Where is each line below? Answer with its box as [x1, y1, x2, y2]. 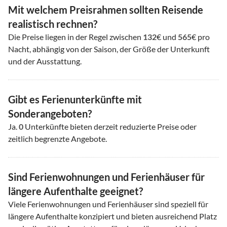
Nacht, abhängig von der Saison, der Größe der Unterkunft [8, 44, 210, 54]
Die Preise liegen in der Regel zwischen [8, 31, 143, 42]
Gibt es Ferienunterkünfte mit [8, 93, 142, 105]
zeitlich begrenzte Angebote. [8, 133, 107, 143]
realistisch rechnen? [8, 17, 97, 30]
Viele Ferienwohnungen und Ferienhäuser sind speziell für [8, 199, 208, 209]
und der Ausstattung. [8, 56, 82, 66]
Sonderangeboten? [8, 107, 92, 120]
